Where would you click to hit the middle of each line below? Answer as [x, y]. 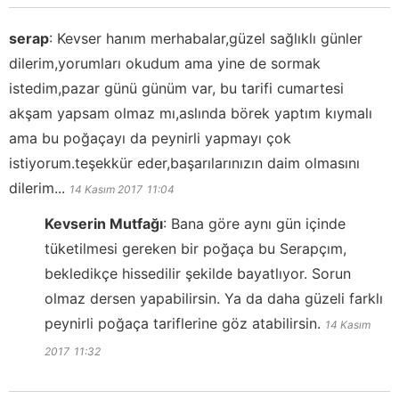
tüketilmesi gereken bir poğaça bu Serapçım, [195, 249]
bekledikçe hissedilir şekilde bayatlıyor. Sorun [198, 274]
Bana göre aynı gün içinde [258, 224]
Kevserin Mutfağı [104, 224]
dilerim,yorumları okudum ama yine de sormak [165, 64]
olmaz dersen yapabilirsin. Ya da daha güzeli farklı [214, 299]
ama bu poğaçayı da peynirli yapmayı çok [150, 138]
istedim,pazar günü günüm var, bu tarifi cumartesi [176, 89]
